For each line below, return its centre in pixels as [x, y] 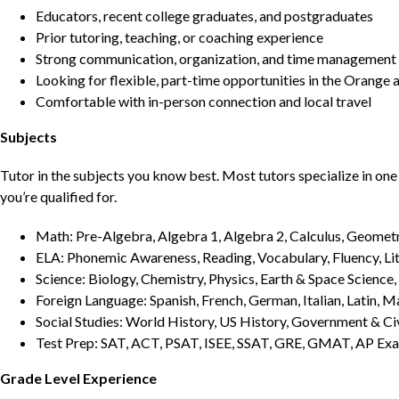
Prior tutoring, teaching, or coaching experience [179, 37]
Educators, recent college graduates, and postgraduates [204, 16]
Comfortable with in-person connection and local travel [204, 102]
